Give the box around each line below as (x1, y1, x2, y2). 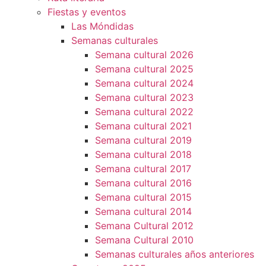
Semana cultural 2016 (95, 177, 192, 189)
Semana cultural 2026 (95, 49, 194, 61)
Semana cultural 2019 (95, 134, 192, 146)
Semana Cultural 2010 (95, 234, 194, 246)
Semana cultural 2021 (95, 120, 192, 132)
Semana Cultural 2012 (95, 220, 194, 232)
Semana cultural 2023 (95, 91, 194, 103)
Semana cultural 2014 (95, 205, 192, 217)
